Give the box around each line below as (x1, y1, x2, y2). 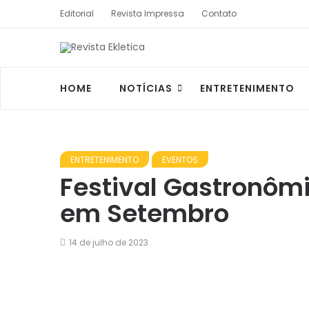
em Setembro (60, 196, 229, 232)
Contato (201, 8, 237, 19)
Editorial (60, 8, 94, 19)
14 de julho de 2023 (69, 237, 148, 249)
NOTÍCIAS (119, 81, 172, 96)
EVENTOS (162, 154, 198, 166)
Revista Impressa (111, 8, 184, 19)
